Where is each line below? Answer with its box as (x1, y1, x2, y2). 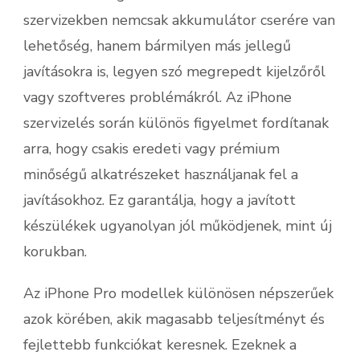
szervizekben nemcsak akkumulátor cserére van (23, 10, 335, 30)
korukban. (23, 242, 87, 261)
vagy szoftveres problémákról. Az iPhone (23, 88, 292, 107)
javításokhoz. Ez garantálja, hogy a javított (23, 190, 296, 210)
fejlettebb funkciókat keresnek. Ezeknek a (23, 335, 297, 354)
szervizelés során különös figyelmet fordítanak (23, 113, 329, 133)
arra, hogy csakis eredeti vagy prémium (23, 139, 280, 158)
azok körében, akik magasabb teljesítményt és (23, 309, 325, 329)
